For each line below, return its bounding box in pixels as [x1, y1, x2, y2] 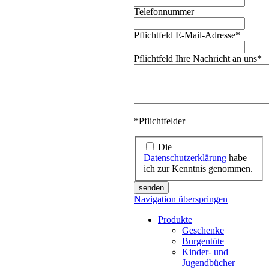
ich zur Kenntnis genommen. [144, 163, 253, 174]
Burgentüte [182, 236, 224, 247]
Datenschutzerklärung [144, 153, 226, 163]
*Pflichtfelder [134, 115, 185, 126]
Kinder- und [182, 247, 228, 258]
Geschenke [182, 225, 224, 236]
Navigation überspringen [134, 194, 228, 205]
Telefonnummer [134, 6, 194, 17]
